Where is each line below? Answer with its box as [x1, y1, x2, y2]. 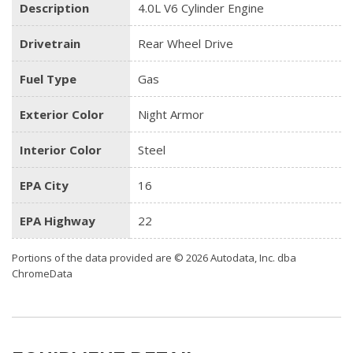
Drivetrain [20, 35, 80, 51]
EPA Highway [20, 212, 95, 229]
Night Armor [138, 106, 204, 122]
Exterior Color [20, 106, 104, 122]
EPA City [20, 176, 69, 193]
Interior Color [20, 141, 102, 158]
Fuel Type [20, 70, 76, 87]
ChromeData [12, 266, 72, 281]
